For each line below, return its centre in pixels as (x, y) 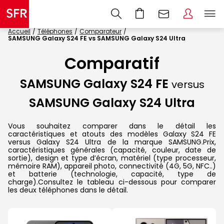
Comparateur (100, 31)
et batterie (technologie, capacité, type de (112, 174)
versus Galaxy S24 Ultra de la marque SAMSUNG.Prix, (112, 142)
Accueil (19, 31)
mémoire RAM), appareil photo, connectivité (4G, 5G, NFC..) (112, 166)
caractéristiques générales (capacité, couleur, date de (112, 150)
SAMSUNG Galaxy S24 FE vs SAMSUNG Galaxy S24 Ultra (97, 38)
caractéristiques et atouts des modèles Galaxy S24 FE (112, 134)
